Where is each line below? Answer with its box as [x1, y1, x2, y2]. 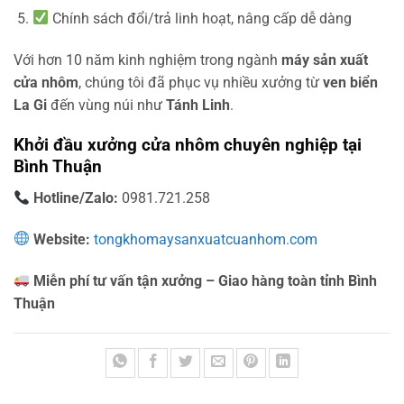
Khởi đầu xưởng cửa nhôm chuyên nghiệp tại [14, 134, 362, 156]
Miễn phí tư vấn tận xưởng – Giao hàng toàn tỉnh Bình [33, 271, 378, 289]
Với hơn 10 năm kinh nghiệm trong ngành [14, 50, 281, 69]
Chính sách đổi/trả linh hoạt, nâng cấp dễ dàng [49, 9, 353, 27]
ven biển [323, 73, 378, 91]
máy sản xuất [281, 50, 368, 69]
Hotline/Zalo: [33, 189, 119, 207]
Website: [33, 230, 91, 248]
